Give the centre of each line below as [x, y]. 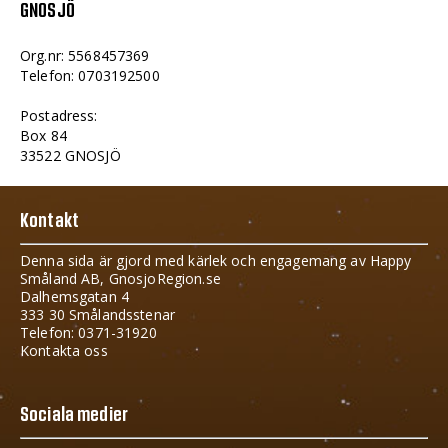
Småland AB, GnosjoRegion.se [120, 278]
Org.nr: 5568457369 [85, 55]
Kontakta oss [64, 350]
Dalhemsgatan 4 [74, 296]
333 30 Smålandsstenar [97, 314]
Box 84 [43, 135]
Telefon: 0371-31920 [88, 332]
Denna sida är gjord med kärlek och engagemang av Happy [216, 260]
